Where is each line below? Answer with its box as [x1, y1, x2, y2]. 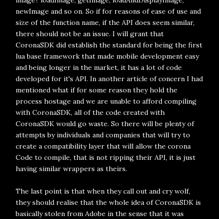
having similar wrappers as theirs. [16, 164, 127, 173]
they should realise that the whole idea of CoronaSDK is [16, 198, 201, 207]
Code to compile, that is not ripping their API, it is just [16, 153, 196, 162]
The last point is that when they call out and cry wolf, [16, 187, 190, 196]
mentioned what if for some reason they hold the [16, 86, 177, 94]
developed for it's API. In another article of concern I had [16, 74, 203, 83]
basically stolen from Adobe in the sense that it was [16, 209, 184, 218]
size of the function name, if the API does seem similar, [16, 18, 195, 27]
